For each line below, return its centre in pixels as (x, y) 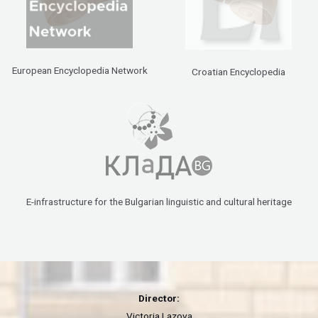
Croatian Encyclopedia (238, 72)
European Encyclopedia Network (79, 70)
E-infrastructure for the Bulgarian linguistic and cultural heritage (159, 202)
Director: (159, 298)
